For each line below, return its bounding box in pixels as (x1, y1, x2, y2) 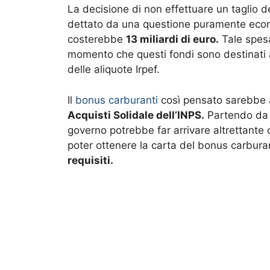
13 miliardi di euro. (126, 33, 219, 46)
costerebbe (67, 33, 126, 46)
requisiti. (67, 154, 113, 166)
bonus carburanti (75, 93, 158, 106)
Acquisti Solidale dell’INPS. (67, 108, 204, 121)
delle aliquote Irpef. (67, 63, 160, 76)
